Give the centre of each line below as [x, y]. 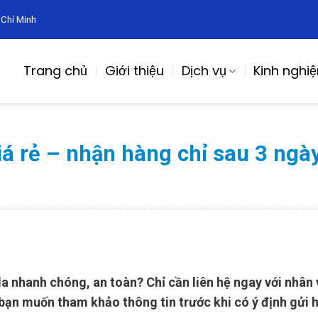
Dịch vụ [204, 71]
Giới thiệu [134, 71]
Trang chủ [55, 71]
